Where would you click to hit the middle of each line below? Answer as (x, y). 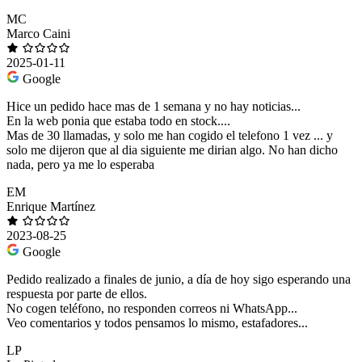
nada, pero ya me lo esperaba (80, 165)
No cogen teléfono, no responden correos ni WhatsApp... (152, 309)
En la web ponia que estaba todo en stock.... (118, 121)
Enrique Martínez (51, 207)
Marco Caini (38, 34)
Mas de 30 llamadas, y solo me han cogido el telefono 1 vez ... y (170, 136)
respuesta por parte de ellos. (77, 294)
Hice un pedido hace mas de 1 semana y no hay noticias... (154, 107)
